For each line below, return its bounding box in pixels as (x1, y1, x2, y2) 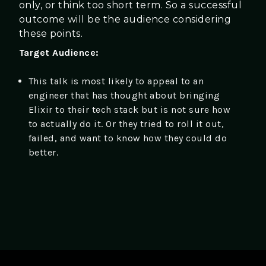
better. (28, 146, 59, 158)
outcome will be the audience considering (19, 13, 232, 25)
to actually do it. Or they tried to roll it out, (28, 118, 224, 129)
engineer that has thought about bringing (28, 89, 220, 101)
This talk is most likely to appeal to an (28, 75, 204, 87)
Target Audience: (19, 46, 99, 58)
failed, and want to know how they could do (28, 132, 227, 144)
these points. (19, 27, 83, 39)
